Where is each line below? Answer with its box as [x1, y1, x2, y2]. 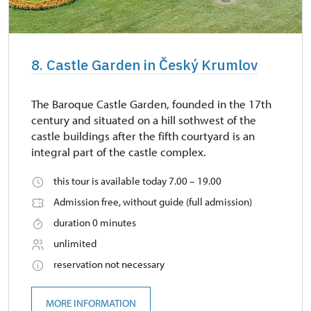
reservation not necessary [53, 258, 165, 271]
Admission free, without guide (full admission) [53, 195, 252, 209]
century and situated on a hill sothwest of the [31, 112, 256, 128]
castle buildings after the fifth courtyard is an [31, 128, 255, 144]
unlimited [53, 237, 96, 251]
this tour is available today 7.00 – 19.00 [53, 174, 221, 188]
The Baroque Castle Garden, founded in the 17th [31, 96, 271, 112]
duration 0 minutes [53, 216, 136, 230]
